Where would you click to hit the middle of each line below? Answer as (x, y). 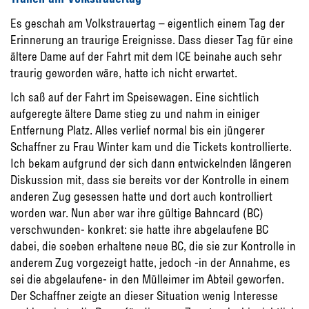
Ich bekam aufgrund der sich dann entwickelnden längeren (151, 163)
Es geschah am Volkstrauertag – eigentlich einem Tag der (148, 23)
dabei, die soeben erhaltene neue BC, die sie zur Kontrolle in (153, 246)
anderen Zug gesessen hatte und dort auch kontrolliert (141, 197)
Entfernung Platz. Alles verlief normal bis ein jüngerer (138, 130)
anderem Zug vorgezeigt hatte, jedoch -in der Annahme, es (150, 263)
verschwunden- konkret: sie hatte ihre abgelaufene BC (139, 230)
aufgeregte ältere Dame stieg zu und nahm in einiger (135, 114)
